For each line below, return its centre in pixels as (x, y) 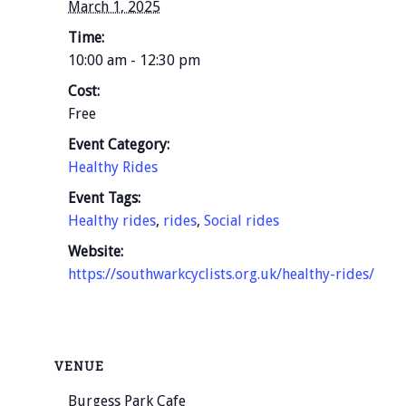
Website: (96, 252)
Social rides (242, 221)
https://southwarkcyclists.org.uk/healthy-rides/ (221, 275)
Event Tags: (104, 198)
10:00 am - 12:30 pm (134, 61)
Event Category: (119, 145)
